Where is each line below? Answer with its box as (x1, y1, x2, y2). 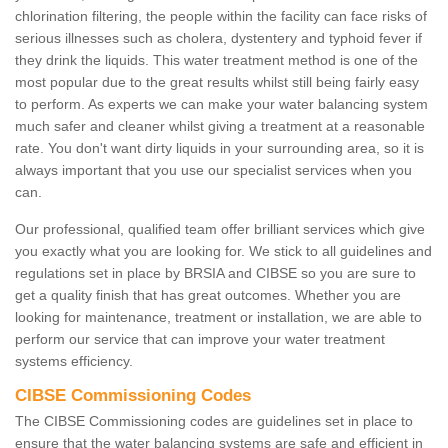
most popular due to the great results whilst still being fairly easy (15, 74, 419, 91)
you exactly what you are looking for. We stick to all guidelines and (15, 243, 432, 260)
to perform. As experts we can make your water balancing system (15, 96, 428, 113)
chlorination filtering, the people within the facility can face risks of (15, 8, 427, 25)
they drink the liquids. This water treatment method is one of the (15, 52, 418, 69)
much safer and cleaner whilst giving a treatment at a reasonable (15, 118, 425, 135)
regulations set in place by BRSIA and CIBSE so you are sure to (15, 265, 416, 282)
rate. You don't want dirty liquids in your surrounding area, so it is (15, 140, 424, 157)
